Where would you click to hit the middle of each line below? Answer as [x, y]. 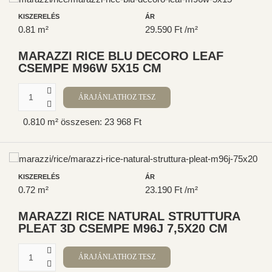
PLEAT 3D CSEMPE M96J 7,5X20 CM [123, 228]
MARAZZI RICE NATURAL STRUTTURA [129, 216]
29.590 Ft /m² [172, 30]
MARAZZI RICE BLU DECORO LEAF [121, 56]
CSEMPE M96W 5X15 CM [90, 68]
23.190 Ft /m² [172, 189]
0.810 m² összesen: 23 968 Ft [82, 121]
